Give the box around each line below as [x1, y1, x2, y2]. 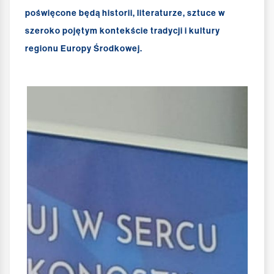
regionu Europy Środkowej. [25, 43, 143, 54]
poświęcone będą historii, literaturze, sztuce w [25, 8, 225, 19]
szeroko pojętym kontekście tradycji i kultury [25, 26, 220, 37]
